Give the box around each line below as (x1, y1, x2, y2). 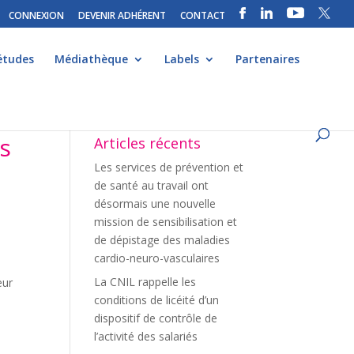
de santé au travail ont (94, 178, 209, 193)
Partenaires (235, 51, 299, 66)
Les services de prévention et (94, 160, 244, 175)
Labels (164, 51, 199, 66)
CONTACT (180, 9, 225, 22)
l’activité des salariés (94, 329, 198, 344)
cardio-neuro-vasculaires (94, 250, 220, 265)
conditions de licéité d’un (94, 292, 220, 307)
